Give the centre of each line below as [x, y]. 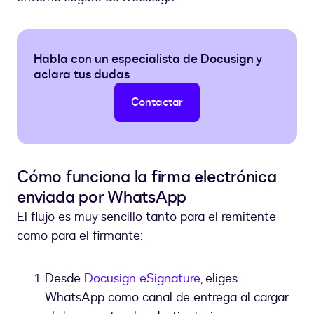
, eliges [219, 279]
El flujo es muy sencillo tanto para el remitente [146, 217]
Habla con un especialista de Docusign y [148, 60]
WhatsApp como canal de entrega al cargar [167, 298]
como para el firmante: [80, 236]
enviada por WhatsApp [102, 198]
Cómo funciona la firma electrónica [147, 177]
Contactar [157, 103]
